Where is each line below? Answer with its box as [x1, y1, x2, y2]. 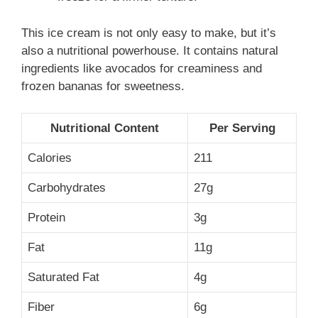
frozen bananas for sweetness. [21, 79, 185, 93]
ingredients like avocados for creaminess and [21, 61, 262, 75]
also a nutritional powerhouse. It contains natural [21, 43, 278, 57]
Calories [28, 151, 72, 165]
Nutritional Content [50, 121, 159, 136]
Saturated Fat [28, 270, 99, 285]
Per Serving [209, 121, 275, 136]
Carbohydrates [28, 181, 106, 195]
